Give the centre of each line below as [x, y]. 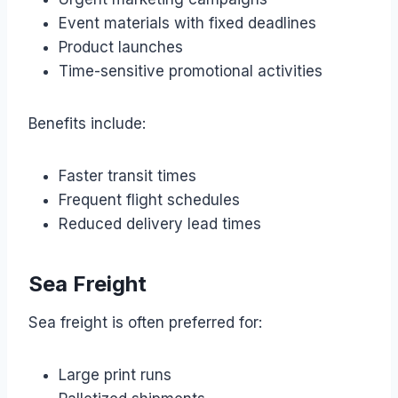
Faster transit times [127, 175]
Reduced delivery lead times [160, 223]
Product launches [121, 47]
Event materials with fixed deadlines [187, 23]
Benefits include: [87, 123]
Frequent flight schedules [149, 199]
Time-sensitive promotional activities [191, 71]
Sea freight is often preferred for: [145, 322]
